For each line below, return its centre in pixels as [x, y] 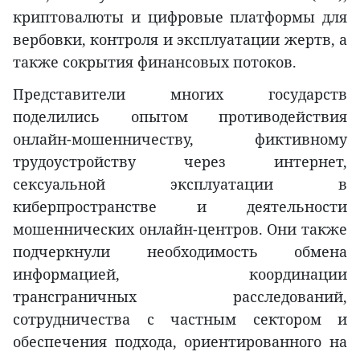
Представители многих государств [180, 94]
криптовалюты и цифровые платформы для [180, 16]
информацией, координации [180, 274]
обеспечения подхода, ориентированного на [180, 341]
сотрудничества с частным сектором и [180, 319]
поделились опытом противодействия [180, 116]
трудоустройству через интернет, [180, 161]
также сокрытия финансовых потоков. [155, 61]
